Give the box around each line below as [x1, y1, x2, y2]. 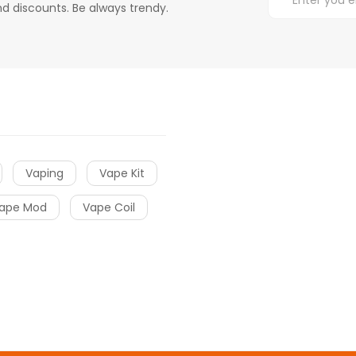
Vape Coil [83, 199, 135, 216]
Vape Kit [99, 165, 145, 182]
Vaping [25, 165, 64, 182]
